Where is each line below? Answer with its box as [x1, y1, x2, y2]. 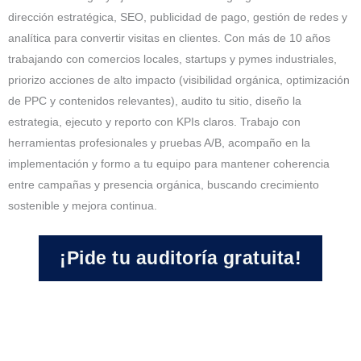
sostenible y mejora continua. [8, 198, 157, 212]
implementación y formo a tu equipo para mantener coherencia [8, 156, 330, 170]
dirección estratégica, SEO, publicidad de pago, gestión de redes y [8, 10, 347, 23]
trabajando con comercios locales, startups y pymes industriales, [8, 52, 337, 65]
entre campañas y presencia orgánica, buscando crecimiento [8, 177, 319, 191]
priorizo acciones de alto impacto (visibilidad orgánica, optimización [8, 73, 350, 86]
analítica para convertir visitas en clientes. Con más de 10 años [8, 31, 330, 44]
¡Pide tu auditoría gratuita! [60, 247, 301, 268]
